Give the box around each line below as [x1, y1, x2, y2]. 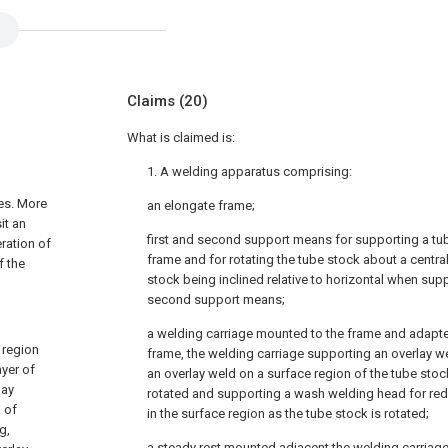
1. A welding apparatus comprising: [147, 164, 352, 179]
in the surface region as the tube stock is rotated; [147, 406, 429, 421]
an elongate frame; [147, 198, 255, 213]
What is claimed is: [127, 130, 235, 145]
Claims [127, 92, 179, 110]
